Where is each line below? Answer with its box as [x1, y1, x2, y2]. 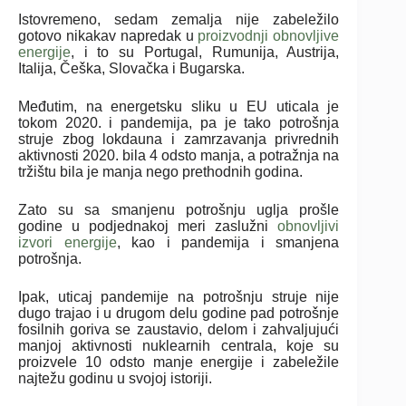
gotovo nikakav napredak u [18, 27, 198, 43]
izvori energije [18, 234, 117, 250]
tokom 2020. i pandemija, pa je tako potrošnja [18, 114, 340, 130]
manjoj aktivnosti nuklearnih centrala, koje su [18, 337, 340, 353]
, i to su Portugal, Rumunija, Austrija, [71, 43, 340, 60]
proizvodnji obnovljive [198, 27, 340, 43]
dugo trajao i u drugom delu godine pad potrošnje [18, 304, 340, 321]
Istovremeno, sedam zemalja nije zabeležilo [18, 11, 340, 27]
